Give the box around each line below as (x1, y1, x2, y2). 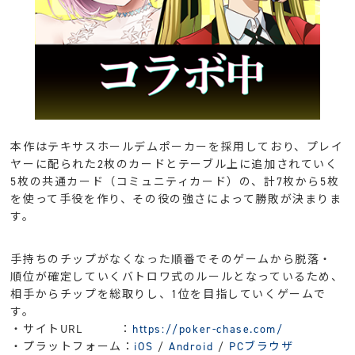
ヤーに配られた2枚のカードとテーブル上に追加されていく (10, 156, 338, 172)
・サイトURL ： (10, 321, 133, 337)
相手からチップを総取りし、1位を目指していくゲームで (10, 286, 327, 302)
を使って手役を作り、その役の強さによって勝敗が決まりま (10, 191, 342, 207)
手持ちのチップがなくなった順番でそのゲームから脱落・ (10, 251, 333, 267)
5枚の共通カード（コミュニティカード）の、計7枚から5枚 (10, 174, 340, 189)
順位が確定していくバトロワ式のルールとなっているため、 (10, 269, 344, 284)
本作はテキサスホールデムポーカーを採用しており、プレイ (10, 139, 344, 155)
